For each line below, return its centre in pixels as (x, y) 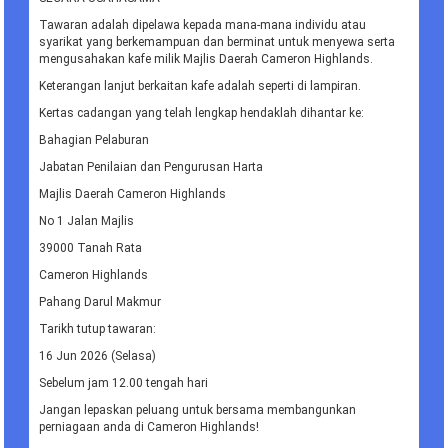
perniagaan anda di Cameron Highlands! (151, 427)
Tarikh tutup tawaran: (98, 329)
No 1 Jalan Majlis (87, 221)
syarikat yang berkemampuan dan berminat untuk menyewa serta (217, 42)
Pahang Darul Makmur (100, 302)
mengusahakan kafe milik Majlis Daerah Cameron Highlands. (206, 59)
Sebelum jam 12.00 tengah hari (124, 383)
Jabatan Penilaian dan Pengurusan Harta (151, 167)
